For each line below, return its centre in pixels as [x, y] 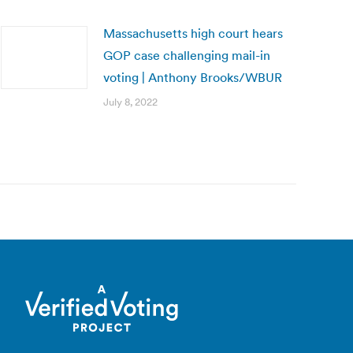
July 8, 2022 [130, 102]
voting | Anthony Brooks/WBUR [193, 77]
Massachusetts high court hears [193, 33]
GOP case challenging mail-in [187, 55]
